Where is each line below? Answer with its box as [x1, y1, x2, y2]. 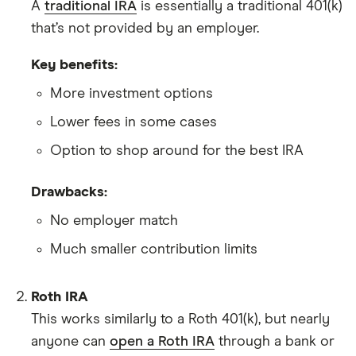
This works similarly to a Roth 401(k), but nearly [31, 311, 330, 327]
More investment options [50, 86, 213, 101]
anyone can [31, 334, 110, 349]
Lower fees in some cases [50, 114, 217, 130]
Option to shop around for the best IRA [50, 143, 304, 158]
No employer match [50, 213, 178, 228]
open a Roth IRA [110, 334, 215, 349]
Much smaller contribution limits [50, 242, 257, 257]
